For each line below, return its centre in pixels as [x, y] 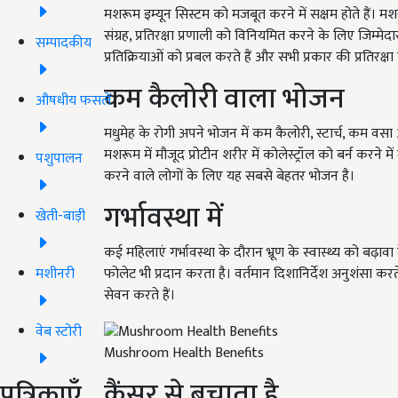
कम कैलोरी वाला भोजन [224, 99]
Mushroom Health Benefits [184, 353]
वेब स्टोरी [59, 331]
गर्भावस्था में [163, 219]
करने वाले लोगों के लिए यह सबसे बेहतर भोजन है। [229, 177]
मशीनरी [55, 274]
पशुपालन [59, 158]
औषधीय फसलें [73, 100]
